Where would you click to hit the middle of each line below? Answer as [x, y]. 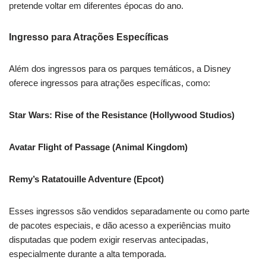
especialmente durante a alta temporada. [88, 254]
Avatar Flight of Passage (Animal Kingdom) [98, 147]
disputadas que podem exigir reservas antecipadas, [109, 240]
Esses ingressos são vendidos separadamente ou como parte [129, 211]
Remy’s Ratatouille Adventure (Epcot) [86, 179]
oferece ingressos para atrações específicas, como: [110, 83]
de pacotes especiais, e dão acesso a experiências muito [120, 226]
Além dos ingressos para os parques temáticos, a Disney [120, 69]
